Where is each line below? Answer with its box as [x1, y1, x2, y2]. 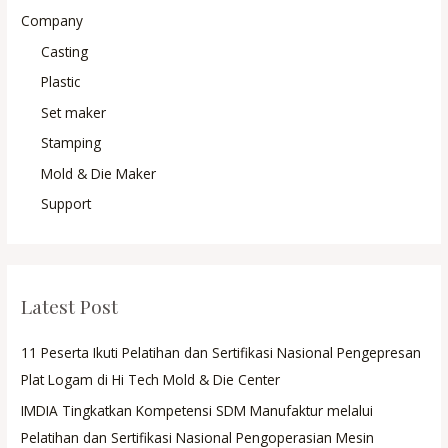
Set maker [41, 102, 107, 122]
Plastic [41, 72, 81, 92]
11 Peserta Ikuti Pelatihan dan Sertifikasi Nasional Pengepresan [21, 343, 422, 363]
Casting [41, 41, 89, 61]
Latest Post [21, 293, 119, 320]
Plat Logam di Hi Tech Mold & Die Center [21, 370, 281, 390]
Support [41, 193, 92, 213]
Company [21, 11, 84, 31]
